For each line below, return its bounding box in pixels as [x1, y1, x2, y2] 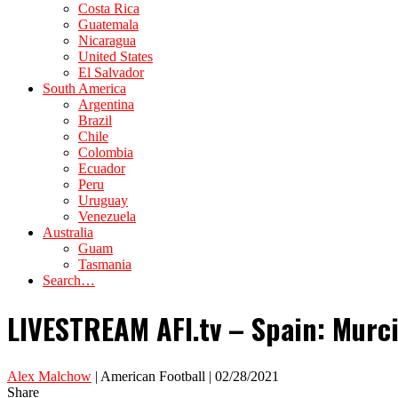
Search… [43, 273, 95, 288]
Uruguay [78, 193, 128, 208]
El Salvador [78, 65, 144, 80]
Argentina [78, 97, 134, 112]
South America [43, 81, 126, 96]
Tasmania [78, 257, 131, 272]
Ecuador [78, 161, 125, 176]
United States [78, 49, 153, 64]
